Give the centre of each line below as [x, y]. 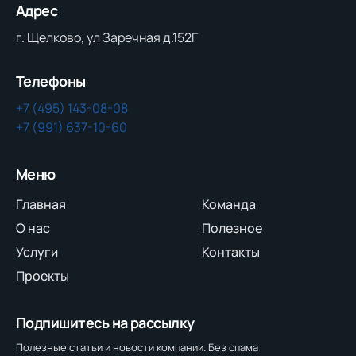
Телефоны [51, 81]
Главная [41, 204]
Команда [229, 204]
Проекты [43, 275]
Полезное [232, 228]
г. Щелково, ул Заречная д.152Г [107, 37]
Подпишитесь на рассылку [105, 322]
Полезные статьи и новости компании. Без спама [137, 347]
